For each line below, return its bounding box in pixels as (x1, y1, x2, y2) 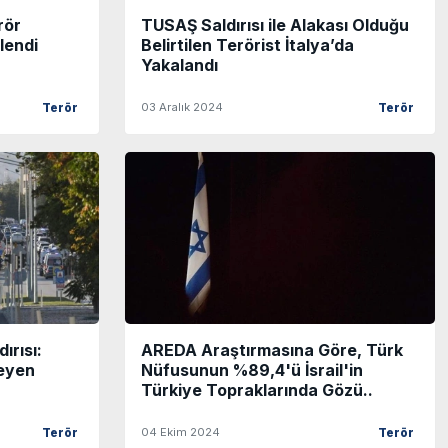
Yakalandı (141, 55, 218, 76)
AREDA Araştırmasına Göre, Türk (141, 340, 403, 361)
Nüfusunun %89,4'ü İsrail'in (141, 360, 363, 381)
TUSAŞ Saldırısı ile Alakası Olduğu (141, 15, 409, 36)
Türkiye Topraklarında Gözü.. (141, 380, 373, 401)
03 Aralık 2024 (141, 100, 223, 115)
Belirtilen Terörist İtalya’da (141, 35, 354, 56)
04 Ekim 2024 (141, 425, 220, 440)
